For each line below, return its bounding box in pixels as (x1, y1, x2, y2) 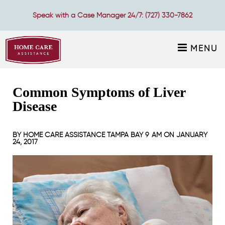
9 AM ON (143, 131, 176, 140)
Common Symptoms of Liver (13, 84, 185, 100)
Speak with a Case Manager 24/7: (33, 11, 145, 20)
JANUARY (176, 131, 207, 140)
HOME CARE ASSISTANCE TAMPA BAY (23, 131, 143, 140)
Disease (13, 98, 57, 114)
